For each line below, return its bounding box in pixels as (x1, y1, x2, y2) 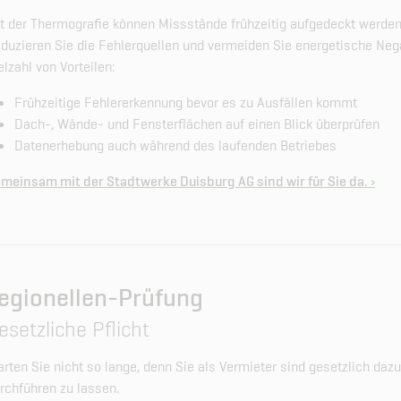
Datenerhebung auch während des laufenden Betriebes (14, 135, 337, 155)
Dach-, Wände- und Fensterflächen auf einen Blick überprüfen (14, 114, 380, 133)
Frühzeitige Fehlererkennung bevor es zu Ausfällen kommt (14, 92, 357, 112)
